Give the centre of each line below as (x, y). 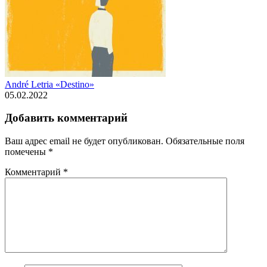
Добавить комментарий (66, 118)
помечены (27, 152)
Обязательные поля (205, 141)
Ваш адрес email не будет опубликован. (84, 141)
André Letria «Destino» (49, 84)
